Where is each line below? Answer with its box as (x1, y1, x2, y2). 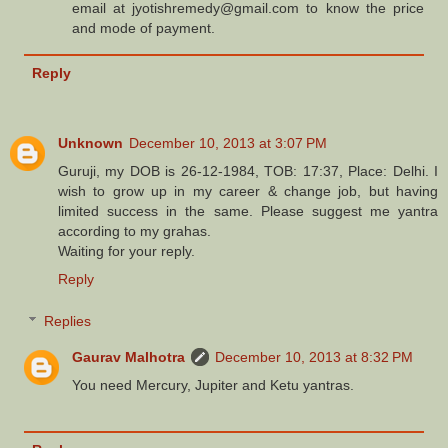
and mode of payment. (72, 20, 216, 37)
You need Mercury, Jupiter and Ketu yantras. (72, 377, 355, 394)
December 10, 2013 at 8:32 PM (215, 349, 414, 366)
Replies (44, 313, 92, 330)
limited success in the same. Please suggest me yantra (58, 203, 438, 220)
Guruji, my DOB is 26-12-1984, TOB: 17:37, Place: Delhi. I (58, 163, 438, 180)
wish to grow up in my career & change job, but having (58, 183, 438, 200)
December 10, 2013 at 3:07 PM (129, 135, 327, 152)
